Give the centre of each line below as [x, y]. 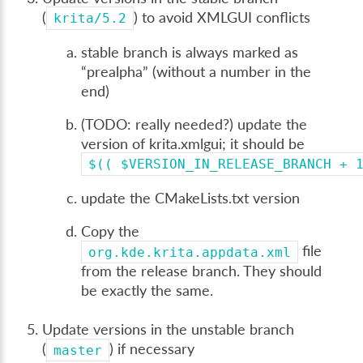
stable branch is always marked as [190, 52]
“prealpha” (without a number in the [196, 71]
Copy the [111, 232]
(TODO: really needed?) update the [194, 125]
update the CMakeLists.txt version [191, 198]
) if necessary [152, 349]
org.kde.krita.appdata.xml [190, 252]
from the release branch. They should [202, 271]
